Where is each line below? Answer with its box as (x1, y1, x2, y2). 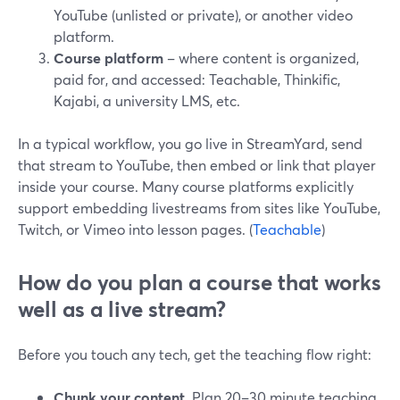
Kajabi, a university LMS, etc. (54, 91, 240, 110)
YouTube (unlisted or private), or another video (54, 5, 353, 24)
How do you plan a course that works (18, 268, 381, 296)
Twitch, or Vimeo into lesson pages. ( (18, 220, 253, 238)
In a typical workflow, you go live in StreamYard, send (18, 134, 362, 153)
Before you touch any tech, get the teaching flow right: (18, 345, 371, 363)
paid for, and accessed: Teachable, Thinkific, (54, 70, 340, 88)
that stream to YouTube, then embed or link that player (18, 155, 376, 174)
